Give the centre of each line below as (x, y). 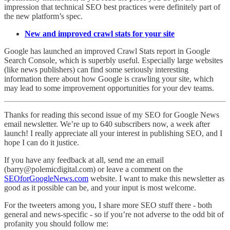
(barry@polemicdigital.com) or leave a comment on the (93, 169)
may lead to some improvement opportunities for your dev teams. (109, 88)
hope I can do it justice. (42, 142)
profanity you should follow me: (56, 223)
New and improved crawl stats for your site (100, 33)
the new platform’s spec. (43, 16)
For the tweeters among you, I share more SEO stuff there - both (108, 205)
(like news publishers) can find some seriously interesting (96, 69)
